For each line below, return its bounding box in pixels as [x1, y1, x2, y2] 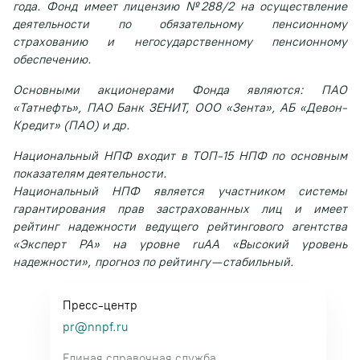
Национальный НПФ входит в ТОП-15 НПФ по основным [13, 149, 347, 163]
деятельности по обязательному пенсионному [13, 17, 347, 31]
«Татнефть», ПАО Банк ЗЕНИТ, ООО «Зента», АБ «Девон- [13, 100, 347, 115]
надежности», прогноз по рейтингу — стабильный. [13, 255, 294, 269]
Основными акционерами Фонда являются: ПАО [13, 83, 347, 97]
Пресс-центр [63, 298, 137, 313]
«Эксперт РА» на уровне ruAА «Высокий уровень [13, 237, 347, 252]
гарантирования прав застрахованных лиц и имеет [13, 202, 347, 216]
